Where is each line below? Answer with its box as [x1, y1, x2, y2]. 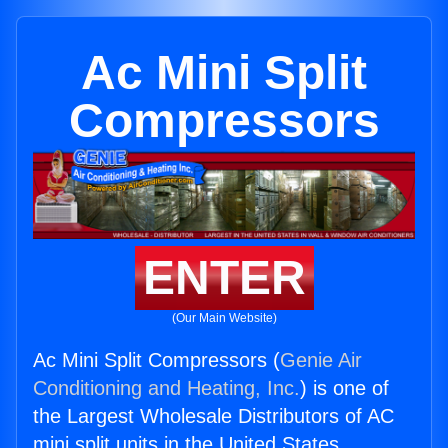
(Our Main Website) [171, 311, 277, 326]
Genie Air [280, 349, 362, 372]
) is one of [300, 377, 389, 400]
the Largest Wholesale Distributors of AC [33, 405, 394, 428]
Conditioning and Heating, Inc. [33, 377, 300, 400]
